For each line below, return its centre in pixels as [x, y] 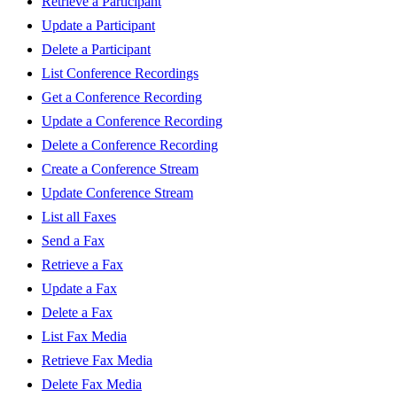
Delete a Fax [77, 313]
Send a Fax [73, 241]
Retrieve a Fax [82, 265]
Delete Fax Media [92, 385]
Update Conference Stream [117, 193]
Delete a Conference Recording [130, 145]
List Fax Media [84, 337]
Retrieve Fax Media [97, 361]
